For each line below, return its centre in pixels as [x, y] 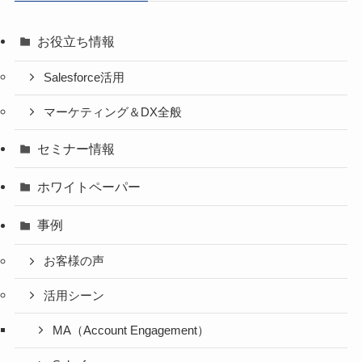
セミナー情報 [76, 149]
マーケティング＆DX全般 [113, 113]
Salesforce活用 [84, 78]
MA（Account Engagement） [131, 331]
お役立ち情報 [76, 42]
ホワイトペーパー [89, 187]
